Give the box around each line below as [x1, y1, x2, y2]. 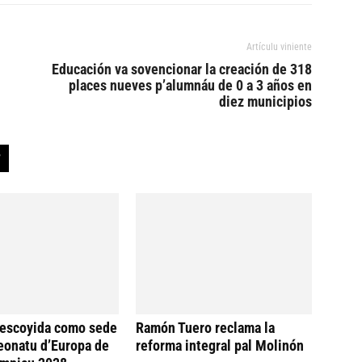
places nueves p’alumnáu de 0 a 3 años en [69, 77, 312, 94]
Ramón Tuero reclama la [136, 319, 275, 336]
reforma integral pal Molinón [136, 337, 304, 354]
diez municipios [219, 93, 312, 110]
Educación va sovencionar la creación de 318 [52, 61, 312, 78]
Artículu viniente [246, 41, 312, 53]
